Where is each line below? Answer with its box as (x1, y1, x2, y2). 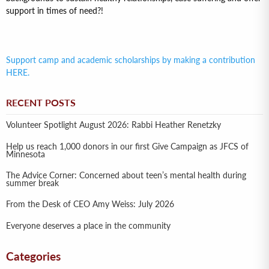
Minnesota (6, 149, 45, 159)
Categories (6, 249, 61, 264)
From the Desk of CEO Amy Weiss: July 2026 (6, 199, 174, 210)
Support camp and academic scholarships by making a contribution (6, 55, 255, 65)
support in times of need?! (6, 5, 103, 16)
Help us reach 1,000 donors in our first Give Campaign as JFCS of (6, 141, 249, 151)
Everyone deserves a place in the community (6, 220, 171, 231)
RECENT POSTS (6, 96, 76, 108)
